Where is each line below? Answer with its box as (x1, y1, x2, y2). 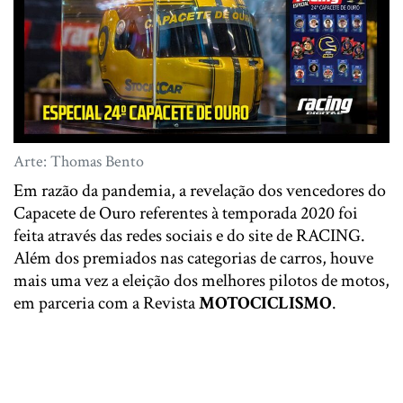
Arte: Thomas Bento (13, 151, 144, 173)
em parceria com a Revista (13, 291, 199, 316)
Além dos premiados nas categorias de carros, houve (13, 246, 373, 271)
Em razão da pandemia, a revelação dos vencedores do (13, 179, 386, 203)
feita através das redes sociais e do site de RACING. (13, 224, 365, 248)
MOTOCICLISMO (199, 291, 332, 316)
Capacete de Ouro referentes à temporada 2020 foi (13, 201, 358, 226)
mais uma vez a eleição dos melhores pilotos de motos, (13, 269, 390, 293)
